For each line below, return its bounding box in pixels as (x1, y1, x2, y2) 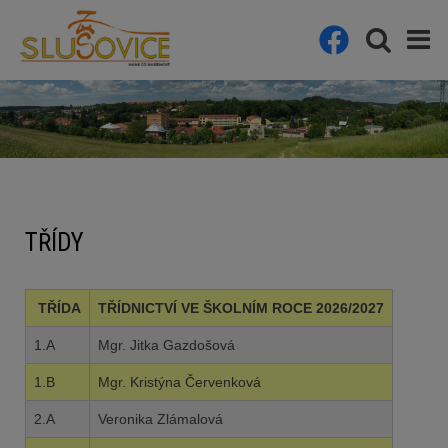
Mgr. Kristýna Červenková (98, 373, 261, 390)
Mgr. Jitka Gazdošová (98, 336, 235, 353)
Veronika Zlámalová (98, 410, 223, 427)
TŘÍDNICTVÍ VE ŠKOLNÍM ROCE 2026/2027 (98, 299, 384, 316)
